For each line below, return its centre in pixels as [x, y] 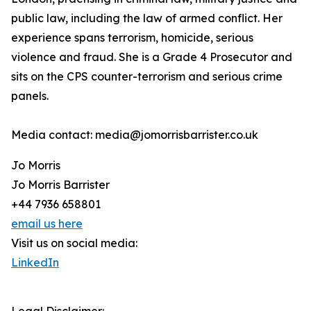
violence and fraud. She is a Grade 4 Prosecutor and [152, 57]
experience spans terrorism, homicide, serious [132, 38]
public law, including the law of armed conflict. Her [147, 18]
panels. [30, 96]
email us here [47, 224]
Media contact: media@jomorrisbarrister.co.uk [135, 135]
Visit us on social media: [74, 243]
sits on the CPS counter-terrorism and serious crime [147, 77]
